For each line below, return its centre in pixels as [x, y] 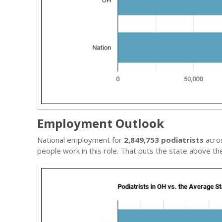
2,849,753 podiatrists [164, 139]
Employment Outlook [101, 123]
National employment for [81, 139]
